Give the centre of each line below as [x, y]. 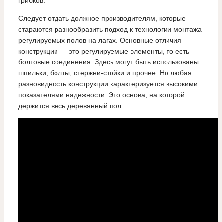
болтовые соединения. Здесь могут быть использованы [108, 62]
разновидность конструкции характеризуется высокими [108, 84]
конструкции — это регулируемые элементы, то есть [104, 51]
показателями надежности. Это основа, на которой [101, 95]
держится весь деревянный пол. [71, 106]
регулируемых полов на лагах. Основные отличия [100, 40]
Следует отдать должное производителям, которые [102, 19]
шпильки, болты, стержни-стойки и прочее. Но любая [105, 73]
